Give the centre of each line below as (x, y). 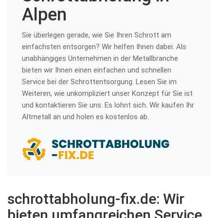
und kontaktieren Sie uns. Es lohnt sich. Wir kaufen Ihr (108, 105)
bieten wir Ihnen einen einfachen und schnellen (97, 70)
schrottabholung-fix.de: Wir (96, 199)
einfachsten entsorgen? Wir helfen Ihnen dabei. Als (104, 47)
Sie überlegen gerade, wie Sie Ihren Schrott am (97, 35)
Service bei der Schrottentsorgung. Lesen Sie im (99, 82)
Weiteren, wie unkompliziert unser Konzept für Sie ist (107, 93)
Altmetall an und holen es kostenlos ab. (85, 117)
